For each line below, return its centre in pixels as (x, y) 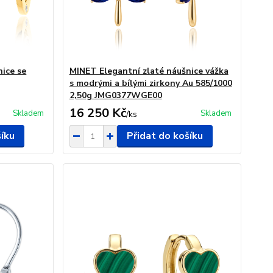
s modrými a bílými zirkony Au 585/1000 (151, 83)
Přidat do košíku (165, 136)
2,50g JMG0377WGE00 (115, 95)
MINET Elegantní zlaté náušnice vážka (149, 71)
